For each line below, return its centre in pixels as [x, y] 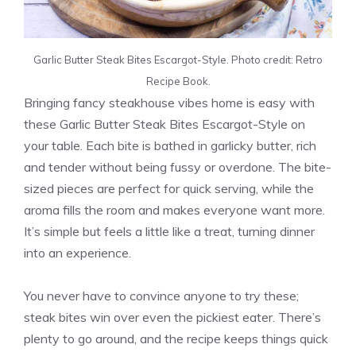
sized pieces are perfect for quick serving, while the [169, 189]
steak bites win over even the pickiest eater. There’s [172, 317]
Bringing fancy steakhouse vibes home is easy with [169, 103]
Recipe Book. [178, 81]
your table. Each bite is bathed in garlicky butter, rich [170, 146]
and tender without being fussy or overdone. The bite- [178, 167]
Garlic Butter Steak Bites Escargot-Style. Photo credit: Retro [178, 60]
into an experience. [77, 253]
